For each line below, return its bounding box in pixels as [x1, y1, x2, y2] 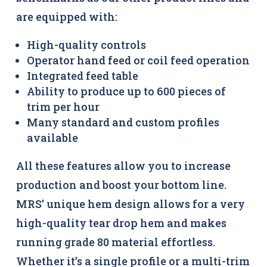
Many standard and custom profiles [27, 115, 219, 129]
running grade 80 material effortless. [16, 235, 218, 249]
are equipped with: [16, 10, 117, 24]
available [27, 131, 78, 145]
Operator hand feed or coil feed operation [27, 53, 250, 67]
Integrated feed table [27, 69, 138, 83]
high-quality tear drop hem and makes [16, 216, 226, 230]
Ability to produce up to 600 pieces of [27, 84, 226, 98]
